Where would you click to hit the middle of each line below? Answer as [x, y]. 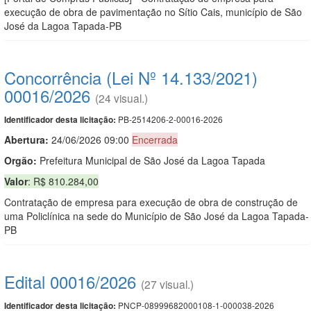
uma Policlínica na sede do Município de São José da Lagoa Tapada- [157, 216]
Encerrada [155, 139]
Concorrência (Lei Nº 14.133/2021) [131, 77]
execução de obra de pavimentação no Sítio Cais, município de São [153, 11]
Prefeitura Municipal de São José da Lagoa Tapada [151, 160]
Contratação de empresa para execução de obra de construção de [151, 202]
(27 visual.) [167, 284]
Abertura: [28, 139]
